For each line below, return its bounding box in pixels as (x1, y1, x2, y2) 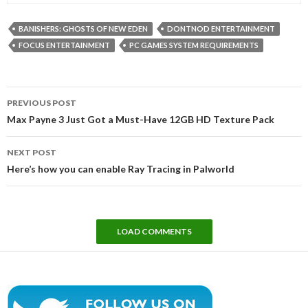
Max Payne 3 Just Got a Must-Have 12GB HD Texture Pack (7, 113, 274, 125)
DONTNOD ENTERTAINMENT (167, 23, 275, 33)
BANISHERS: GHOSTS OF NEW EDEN (19, 23, 148, 33)
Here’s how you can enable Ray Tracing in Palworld (7, 162, 234, 175)
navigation (6, 102, 85, 122)
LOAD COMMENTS (116, 225, 192, 236)
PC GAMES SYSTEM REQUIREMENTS (129, 40, 258, 49)
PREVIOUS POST (7, 97, 76, 108)
